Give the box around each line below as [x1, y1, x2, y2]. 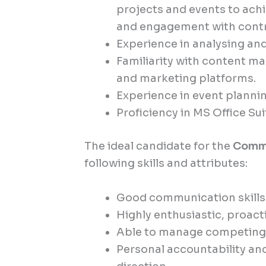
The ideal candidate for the [84, 139, 233, 153]
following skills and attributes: [84, 156, 248, 170]
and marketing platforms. [116, 71, 256, 85]
